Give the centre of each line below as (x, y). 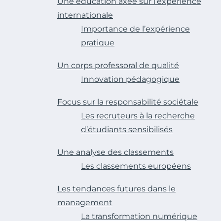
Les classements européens (136, 166)
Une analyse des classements (115, 152)
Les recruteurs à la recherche (138, 115)
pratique (98, 42)
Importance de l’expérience (135, 29)
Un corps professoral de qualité (118, 65)
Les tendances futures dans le (116, 188)
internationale (85, 15)
